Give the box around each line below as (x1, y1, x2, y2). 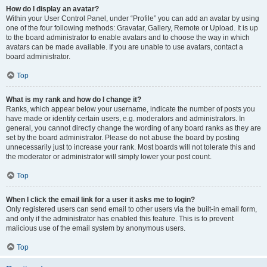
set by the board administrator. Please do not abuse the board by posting (6, 133, 240, 142)
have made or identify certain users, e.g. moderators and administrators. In (6, 114, 245, 123)
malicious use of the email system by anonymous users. (6, 224, 185, 232)
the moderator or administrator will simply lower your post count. (6, 153, 212, 161)
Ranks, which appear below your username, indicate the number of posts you (6, 105, 255, 113)
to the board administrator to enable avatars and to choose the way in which (6, 33, 250, 42)
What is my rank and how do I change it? (6, 95, 141, 104)
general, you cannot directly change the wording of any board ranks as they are (6, 124, 261, 132)
